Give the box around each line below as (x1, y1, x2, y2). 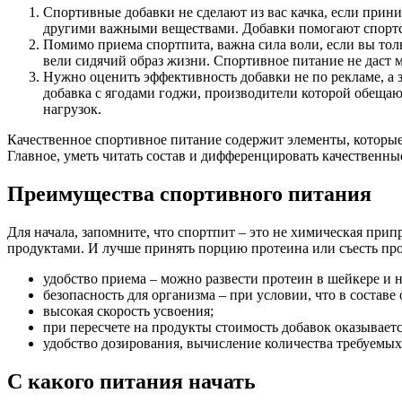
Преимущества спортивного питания (7, 182, 371, 206)
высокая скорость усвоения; (43, 303, 214, 319)
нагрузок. (43, 101, 101, 118)
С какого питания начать (7, 369, 256, 393)
